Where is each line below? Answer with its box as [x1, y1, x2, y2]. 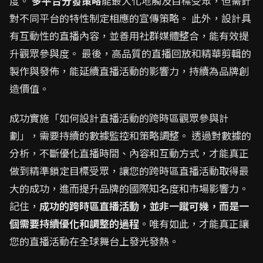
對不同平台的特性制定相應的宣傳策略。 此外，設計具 [9, 11, 251, 25]
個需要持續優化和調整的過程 [9, 216, 139, 231]
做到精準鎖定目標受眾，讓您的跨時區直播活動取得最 [9, 163, 249, 178]
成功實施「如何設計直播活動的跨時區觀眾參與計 [9, 110, 229, 125]
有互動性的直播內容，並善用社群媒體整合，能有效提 [9, 28, 249, 43]
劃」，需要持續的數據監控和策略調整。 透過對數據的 [9, 128, 251, 143]
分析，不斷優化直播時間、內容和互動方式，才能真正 [9, 146, 249, 160]
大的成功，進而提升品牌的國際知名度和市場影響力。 [9, 181, 249, 195]
